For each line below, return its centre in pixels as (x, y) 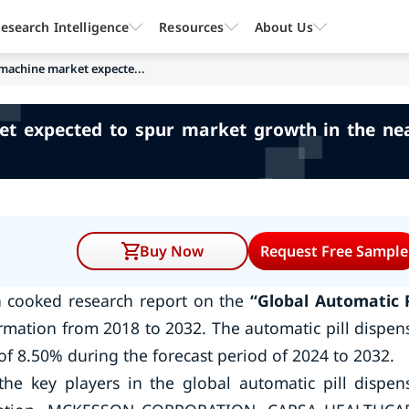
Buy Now (172, 251)
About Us (283, 26)
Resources (192, 26)
